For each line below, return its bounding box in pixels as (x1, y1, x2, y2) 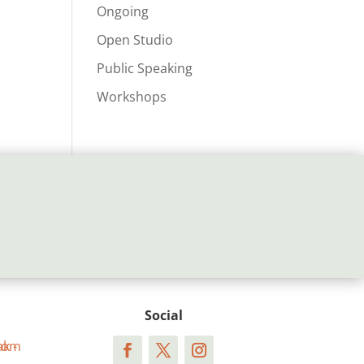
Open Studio (97, 31, 174, 49)
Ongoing (97, 2, 149, 20)
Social (144, 305, 183, 324)
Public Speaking (97, 59, 193, 77)
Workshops (97, 88, 167, 106)
